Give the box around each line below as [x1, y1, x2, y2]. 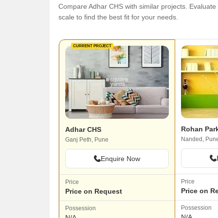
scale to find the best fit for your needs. [58, 13, 178, 21]
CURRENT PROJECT [73, 43, 111, 48]
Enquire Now [100, 155, 140, 163]
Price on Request [65, 187, 122, 195]
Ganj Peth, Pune [65, 136, 109, 143]
